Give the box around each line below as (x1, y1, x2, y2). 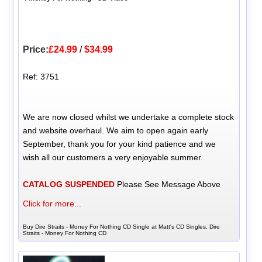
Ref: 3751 (23, 72, 60, 82)
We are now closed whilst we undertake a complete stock (23, 112, 235, 122)
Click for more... (23, 199, 82, 209)
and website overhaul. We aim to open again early (23, 126, 209, 136)
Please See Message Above (115, 180, 221, 189)
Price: (23, 44, 49, 55)
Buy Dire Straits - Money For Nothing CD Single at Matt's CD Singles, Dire (23, 223, 220, 230)
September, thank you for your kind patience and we (23, 139, 216, 149)
